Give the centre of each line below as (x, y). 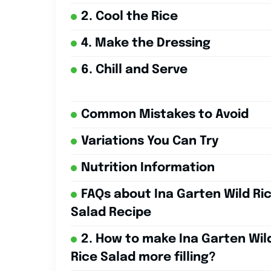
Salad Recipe (111, 213)
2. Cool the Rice (129, 17)
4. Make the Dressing (146, 44)
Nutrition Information (148, 168)
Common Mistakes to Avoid (165, 115)
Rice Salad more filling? (143, 258)
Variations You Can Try (150, 142)
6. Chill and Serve (134, 70)
